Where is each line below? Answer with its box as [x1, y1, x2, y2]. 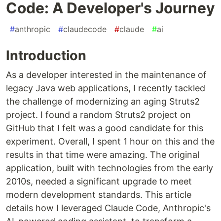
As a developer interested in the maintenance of [6, 70, 207, 80]
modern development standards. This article [6, 189, 191, 200]
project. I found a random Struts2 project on [6, 110, 191, 120]
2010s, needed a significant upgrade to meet [6, 176, 192, 187]
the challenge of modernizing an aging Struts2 [6, 96, 200, 107]
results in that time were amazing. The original [6, 149, 199, 160]
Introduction [6, 47, 86, 64]
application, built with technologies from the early [6, 163, 213, 174]
